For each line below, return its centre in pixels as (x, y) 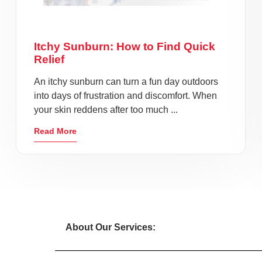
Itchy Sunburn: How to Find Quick (125, 46)
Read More (55, 131)
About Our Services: (111, 227)
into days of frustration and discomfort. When (125, 96)
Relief (49, 59)
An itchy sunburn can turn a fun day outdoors (126, 82)
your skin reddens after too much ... (106, 110)
